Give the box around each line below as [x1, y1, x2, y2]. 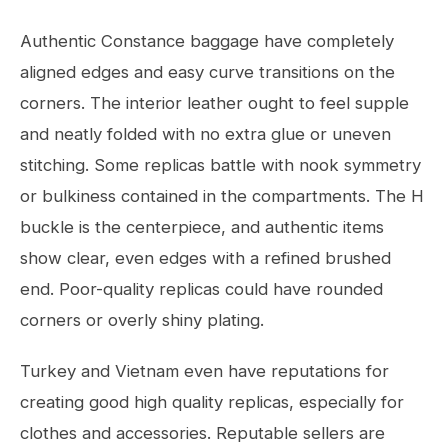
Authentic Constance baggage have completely [20, 31, 394, 51]
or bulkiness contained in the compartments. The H [20, 186, 424, 206]
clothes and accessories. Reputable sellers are [20, 423, 385, 443]
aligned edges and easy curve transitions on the [20, 62, 395, 82]
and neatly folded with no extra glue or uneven [20, 124, 391, 144]
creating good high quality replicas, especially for [20, 392, 404, 412]
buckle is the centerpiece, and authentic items [20, 217, 384, 237]
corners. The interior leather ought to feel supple [20, 93, 409, 113]
